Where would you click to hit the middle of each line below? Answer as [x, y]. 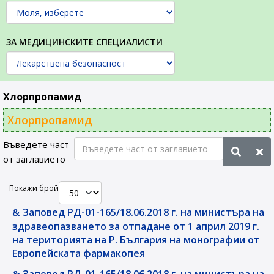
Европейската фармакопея [79, 253]
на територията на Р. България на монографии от [136, 240]
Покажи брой [34, 188]
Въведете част [36, 144]
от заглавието [35, 159]
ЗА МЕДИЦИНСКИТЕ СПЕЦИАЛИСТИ [84, 42]
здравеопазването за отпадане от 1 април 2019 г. [136, 226]
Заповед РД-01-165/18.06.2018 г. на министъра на [142, 212]
